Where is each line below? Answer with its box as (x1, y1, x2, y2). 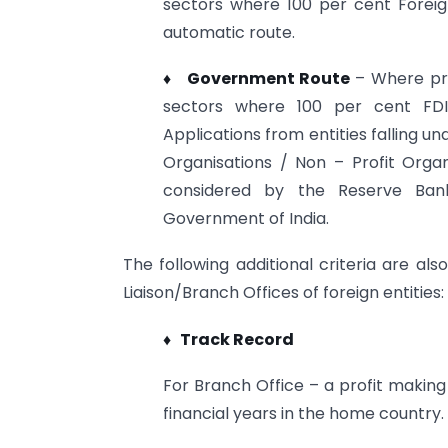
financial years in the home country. (163, 402, 444, 426)
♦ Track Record (163, 327, 294, 351)
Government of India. (163, 206, 329, 230)
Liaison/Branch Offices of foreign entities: (123, 281, 444, 305)
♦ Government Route (163, 66, 356, 90)
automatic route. (163, 20, 295, 44)
